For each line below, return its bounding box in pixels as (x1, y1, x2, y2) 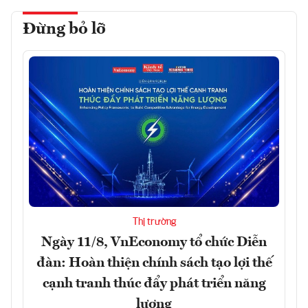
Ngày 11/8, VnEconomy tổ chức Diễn (41, 235, 267, 250)
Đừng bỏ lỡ (23, 21, 106, 38)
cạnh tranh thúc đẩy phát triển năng (42, 276, 266, 291)
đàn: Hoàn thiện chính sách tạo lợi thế (36, 256, 272, 270)
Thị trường (132, 217, 176, 227)
